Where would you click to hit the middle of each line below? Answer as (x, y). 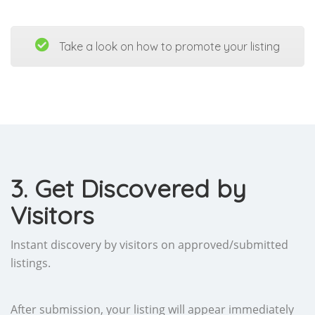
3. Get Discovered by (128, 188)
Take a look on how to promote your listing (168, 46)
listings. (31, 263)
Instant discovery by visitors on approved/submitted (149, 244)
